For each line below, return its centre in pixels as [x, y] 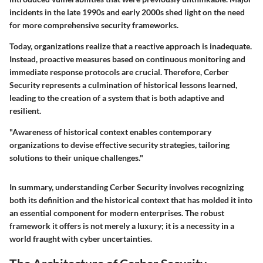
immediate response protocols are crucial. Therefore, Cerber [119, 72]
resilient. [25, 110]
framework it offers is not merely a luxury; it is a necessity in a [122, 225]
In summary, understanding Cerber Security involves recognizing [127, 187]
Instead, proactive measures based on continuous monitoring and [127, 59]
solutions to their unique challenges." [76, 157]
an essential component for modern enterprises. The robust [117, 213]
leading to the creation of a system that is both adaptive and [117, 97]
